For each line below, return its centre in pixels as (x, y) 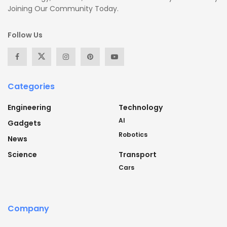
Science (22, 154)
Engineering (29, 107)
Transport (138, 154)
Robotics (133, 134)
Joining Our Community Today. (63, 8)
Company (28, 208)
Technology (141, 107)
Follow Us (25, 35)
